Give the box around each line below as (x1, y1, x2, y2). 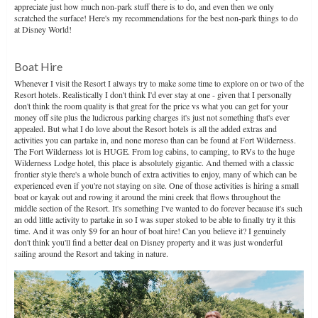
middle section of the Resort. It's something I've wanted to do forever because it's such (14, 202, 302, 214)
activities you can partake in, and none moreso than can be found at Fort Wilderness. (14, 133, 296, 146)
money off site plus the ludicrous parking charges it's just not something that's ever (14, 111, 290, 123)
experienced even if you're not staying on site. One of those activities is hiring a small (14, 179, 299, 191)
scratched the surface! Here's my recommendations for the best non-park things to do (14, 11, 298, 23)
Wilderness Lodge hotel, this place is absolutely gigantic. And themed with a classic (14, 156, 294, 168)
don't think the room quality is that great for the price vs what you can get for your (14, 99, 288, 111)
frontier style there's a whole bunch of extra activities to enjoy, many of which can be (14, 168, 297, 180)
